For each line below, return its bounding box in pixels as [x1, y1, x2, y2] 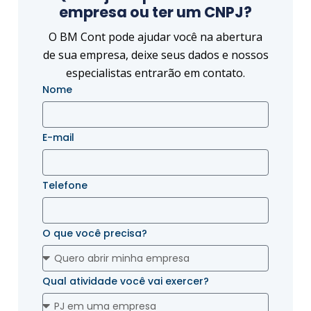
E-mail [42, 131, 74, 144]
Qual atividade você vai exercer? [42, 274, 209, 288]
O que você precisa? [42, 226, 147, 240]
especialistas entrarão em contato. [66, 65, 245, 81]
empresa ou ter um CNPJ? [59, 2, 252, 22]
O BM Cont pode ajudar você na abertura [49, 29, 262, 44]
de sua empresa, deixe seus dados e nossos [42, 47, 269, 62]
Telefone [42, 178, 87, 192]
